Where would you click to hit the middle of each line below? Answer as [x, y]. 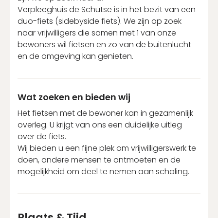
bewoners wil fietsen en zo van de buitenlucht [104, 44]
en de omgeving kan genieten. [75, 56]
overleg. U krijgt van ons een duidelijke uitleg [100, 125]
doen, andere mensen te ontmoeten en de [99, 160]
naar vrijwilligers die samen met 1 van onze [97, 33]
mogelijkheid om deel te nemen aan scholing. [103, 171]
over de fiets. [42, 136]
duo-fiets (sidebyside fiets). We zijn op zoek [100, 21]
